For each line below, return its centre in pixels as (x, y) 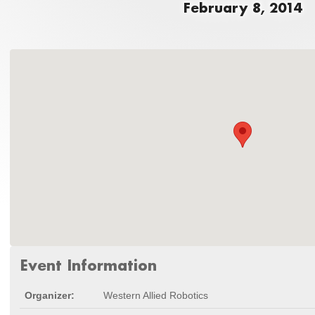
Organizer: (50, 295)
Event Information (88, 265)
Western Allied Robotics (156, 295)
